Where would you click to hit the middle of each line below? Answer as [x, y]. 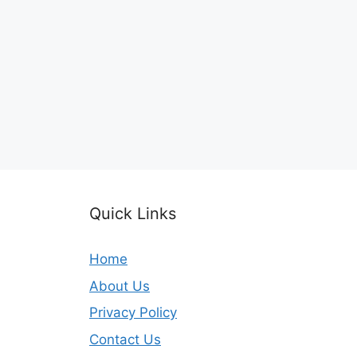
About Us [120, 286]
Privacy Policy [133, 312]
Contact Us [125, 339]
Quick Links [133, 214]
